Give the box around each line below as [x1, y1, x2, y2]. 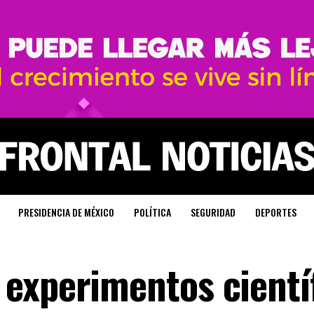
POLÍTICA [133, 205, 171, 219]
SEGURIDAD [190, 205, 235, 219]
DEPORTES [254, 205, 296, 219]
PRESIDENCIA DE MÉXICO [18, 205, 114, 219]
